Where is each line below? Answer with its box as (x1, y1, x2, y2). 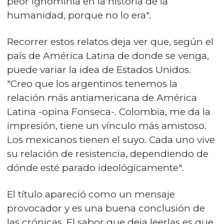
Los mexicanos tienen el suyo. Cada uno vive (7, 134, 215, 145)
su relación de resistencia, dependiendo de (7, 148, 208, 159)
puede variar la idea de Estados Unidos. (7, 64, 191, 75)
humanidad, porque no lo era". (7, 9, 151, 21)
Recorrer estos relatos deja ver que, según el (7, 36, 213, 47)
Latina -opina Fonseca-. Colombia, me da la (7, 106, 210, 117)
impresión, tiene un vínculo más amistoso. (7, 120, 206, 131)
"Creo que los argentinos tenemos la (7, 78, 177, 89)
